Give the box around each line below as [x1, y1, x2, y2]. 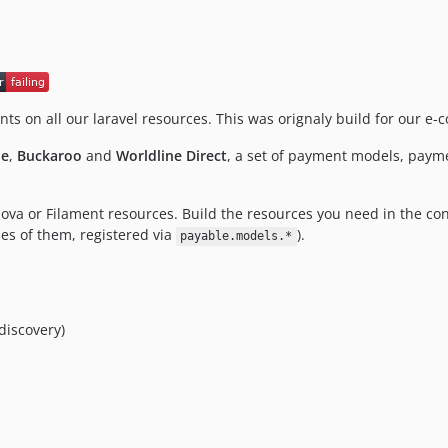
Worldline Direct [116, 146, 227, 166]
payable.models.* [180, 229, 293, 244]
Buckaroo [17, 146, 82, 166]
